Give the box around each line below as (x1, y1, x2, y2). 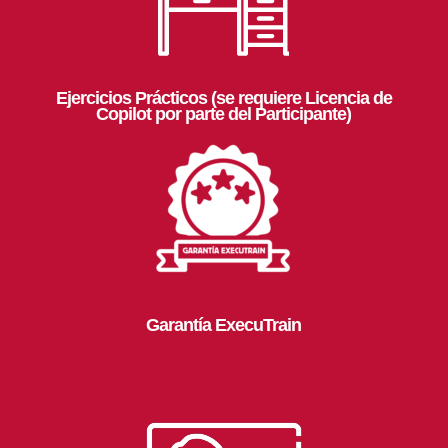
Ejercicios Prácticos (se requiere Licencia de (55, 88, 392, 108)
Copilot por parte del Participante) (96, 104, 352, 124)
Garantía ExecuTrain (146, 315, 302, 335)
